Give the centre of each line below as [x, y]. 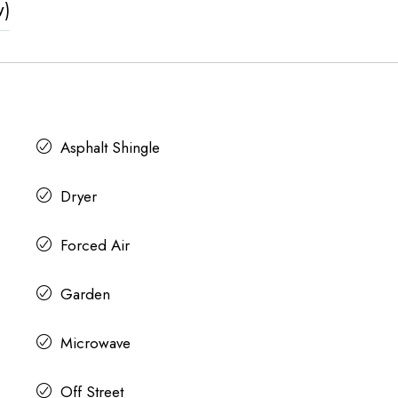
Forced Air [95, 245]
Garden [85, 294]
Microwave [95, 342]
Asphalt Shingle [110, 147]
